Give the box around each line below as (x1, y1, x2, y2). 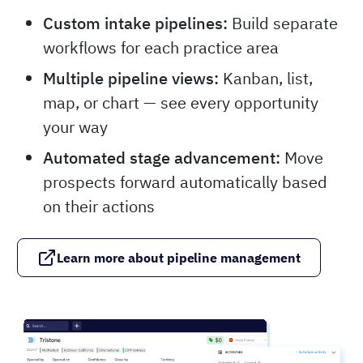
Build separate (228, 12, 338, 35)
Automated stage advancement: (43, 147, 280, 169)
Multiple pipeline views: (43, 67, 219, 90)
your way (43, 116, 108, 139)
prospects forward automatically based (43, 171, 327, 194)
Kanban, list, (219, 67, 313, 90)
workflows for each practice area (43, 36, 279, 59)
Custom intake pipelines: (43, 12, 228, 35)
